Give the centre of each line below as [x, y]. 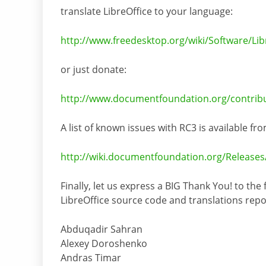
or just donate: [94, 70]
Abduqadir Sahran [102, 229]
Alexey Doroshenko [104, 244]
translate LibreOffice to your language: [147, 12]
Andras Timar [91, 258]
